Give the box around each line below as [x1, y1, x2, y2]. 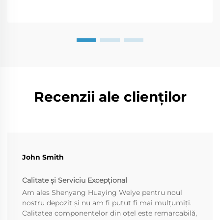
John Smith [22, 153, 64, 162]
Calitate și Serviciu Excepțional [22, 176, 127, 185]
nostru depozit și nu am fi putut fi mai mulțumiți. [22, 198, 192, 208]
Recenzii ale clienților [33, 88, 187, 106]
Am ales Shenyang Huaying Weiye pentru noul [22, 188, 182, 197]
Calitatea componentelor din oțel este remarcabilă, [22, 209, 197, 218]
